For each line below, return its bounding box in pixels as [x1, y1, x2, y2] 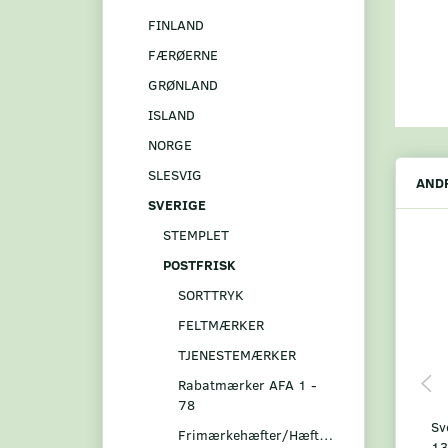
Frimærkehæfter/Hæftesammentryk [319, 424, 333, 444]
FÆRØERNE [148, 44, 218, 64]
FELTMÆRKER [178, 314, 264, 334]
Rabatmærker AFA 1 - [178, 374, 317, 394]
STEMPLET [163, 224, 229, 244]
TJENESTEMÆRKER [178, 344, 296, 364]
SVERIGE [148, 194, 206, 214]
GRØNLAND [148, 74, 218, 94]
